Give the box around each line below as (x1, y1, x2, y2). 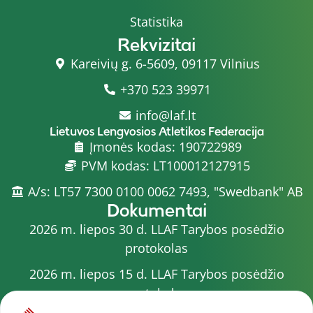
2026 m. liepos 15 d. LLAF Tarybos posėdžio (29, 265, 284, 282)
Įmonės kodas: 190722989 (89, 138, 242, 155)
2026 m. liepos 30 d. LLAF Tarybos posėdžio (29, 220, 284, 238)
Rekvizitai (117, 33, 196, 56)
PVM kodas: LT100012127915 (80, 156, 250, 174)
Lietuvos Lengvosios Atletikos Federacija (49, 123, 264, 139)
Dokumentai (106, 198, 207, 221)
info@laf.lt (135, 106, 196, 124)
